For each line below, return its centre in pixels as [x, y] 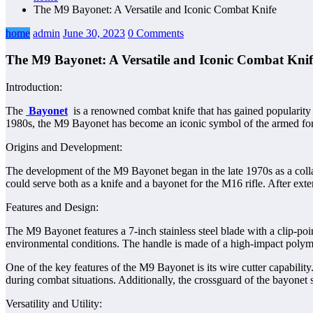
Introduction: [34, 87]
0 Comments [156, 33]
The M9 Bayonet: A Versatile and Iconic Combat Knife [155, 9]
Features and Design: [52, 208]
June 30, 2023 [94, 33]
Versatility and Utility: [54, 304]
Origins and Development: [64, 147]
